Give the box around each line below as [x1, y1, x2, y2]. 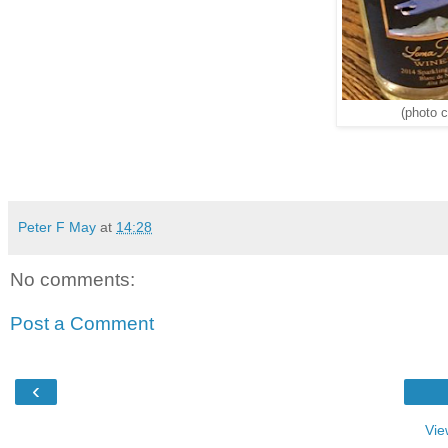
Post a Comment [10, 312, 154, 334]
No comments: [10, 269, 135, 291]
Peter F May [18, 219, 100, 236]
